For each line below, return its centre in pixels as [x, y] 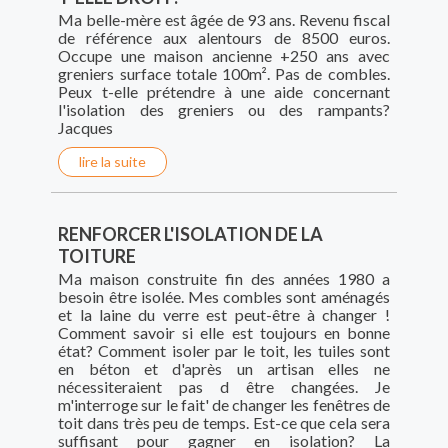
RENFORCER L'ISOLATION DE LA [191, 234]
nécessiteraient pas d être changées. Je [224, 387]
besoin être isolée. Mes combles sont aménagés [224, 297]
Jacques [86, 128]
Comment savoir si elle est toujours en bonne [224, 333]
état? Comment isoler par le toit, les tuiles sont [224, 351]
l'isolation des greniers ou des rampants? [224, 110]
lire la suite [113, 162]
